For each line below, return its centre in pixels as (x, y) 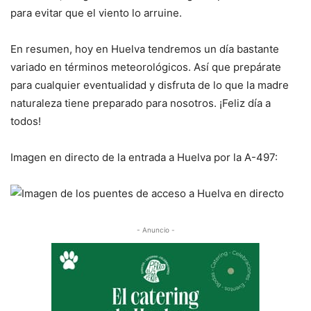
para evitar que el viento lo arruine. (96, 13)
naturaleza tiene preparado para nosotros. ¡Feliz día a (141, 103)
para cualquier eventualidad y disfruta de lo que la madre (150, 85)
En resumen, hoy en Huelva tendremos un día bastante (145, 49)
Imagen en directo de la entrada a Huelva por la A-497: (144, 157)
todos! (26, 121)
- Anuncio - (155, 230)
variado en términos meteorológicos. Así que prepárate (146, 67)
